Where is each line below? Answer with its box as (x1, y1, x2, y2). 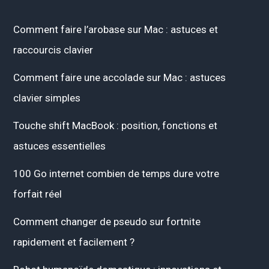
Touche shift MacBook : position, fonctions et (13, 119, 217, 131)
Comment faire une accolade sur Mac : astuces (13, 71, 226, 83)
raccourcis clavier (13, 43, 93, 56)
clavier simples (13, 91, 80, 104)
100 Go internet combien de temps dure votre (13, 167, 219, 180)
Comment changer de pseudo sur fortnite (13, 215, 201, 228)
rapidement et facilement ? (13, 235, 134, 248)
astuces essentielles (13, 139, 106, 152)
